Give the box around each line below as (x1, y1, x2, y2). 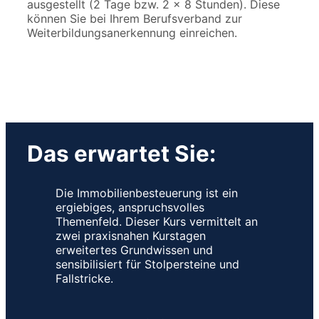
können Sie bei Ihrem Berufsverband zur (27, 11, 242, 26)
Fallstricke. (56, 271, 113, 286)
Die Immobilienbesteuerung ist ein (56, 186, 238, 201)
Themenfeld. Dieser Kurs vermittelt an (56, 214, 258, 229)
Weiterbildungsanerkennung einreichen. (27, 26, 237, 41)
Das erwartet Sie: (27, 140, 216, 168)
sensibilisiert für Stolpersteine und (56, 257, 239, 272)
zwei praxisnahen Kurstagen (56, 229, 206, 244)
